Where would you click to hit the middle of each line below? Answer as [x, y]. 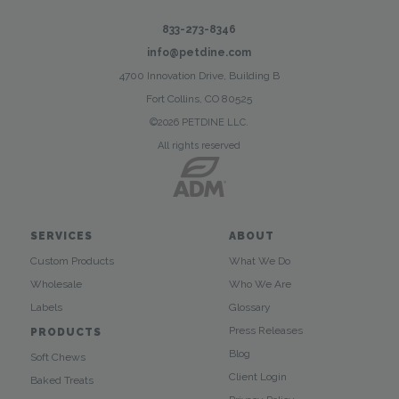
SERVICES [61, 236]
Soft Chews [57, 357]
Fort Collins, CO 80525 [199, 98]
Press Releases [265, 330]
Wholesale [56, 284]
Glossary [249, 307]
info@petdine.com [199, 52]
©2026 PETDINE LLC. [199, 122]
